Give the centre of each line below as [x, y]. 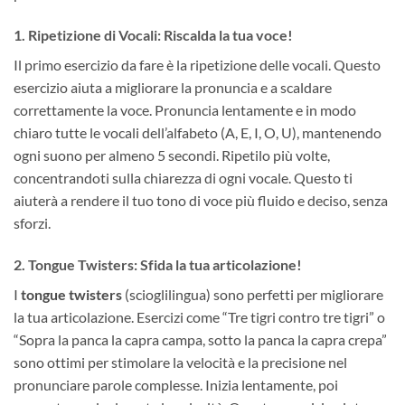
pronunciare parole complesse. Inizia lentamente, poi [176, 384]
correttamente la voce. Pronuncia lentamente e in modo [185, 109]
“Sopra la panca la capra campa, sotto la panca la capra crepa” [200, 339]
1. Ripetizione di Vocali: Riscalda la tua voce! [153, 34]
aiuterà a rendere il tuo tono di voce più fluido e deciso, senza [201, 200]
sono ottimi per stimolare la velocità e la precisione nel [180, 362]
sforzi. [32, 222]
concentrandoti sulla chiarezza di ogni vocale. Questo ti [183, 177]
